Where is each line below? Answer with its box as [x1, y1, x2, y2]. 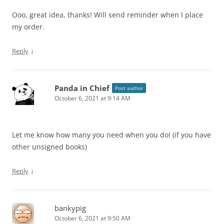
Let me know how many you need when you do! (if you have [12, 129, 211, 139]
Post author [115, 84, 143, 91]
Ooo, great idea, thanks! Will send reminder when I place [12, 9, 203, 19]
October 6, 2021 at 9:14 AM [54, 93, 130, 102]
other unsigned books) [12, 141, 87, 151]
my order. [12, 21, 44, 31]
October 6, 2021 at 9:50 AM [54, 213, 130, 222]
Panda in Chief [54, 82, 109, 93]
